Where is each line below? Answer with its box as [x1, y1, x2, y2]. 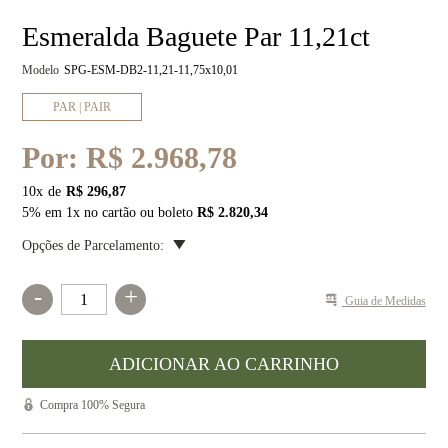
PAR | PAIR [53, 99, 112, 114]
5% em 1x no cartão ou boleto [22, 205, 198, 220]
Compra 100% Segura [40, 398, 146, 412]
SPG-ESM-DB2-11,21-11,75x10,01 [64, 63, 239, 77]
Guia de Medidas [341, 293, 426, 308]
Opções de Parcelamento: [22, 238, 165, 253]
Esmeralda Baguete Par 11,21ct [22, 21, 371, 52]
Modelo [22, 63, 60, 77]
